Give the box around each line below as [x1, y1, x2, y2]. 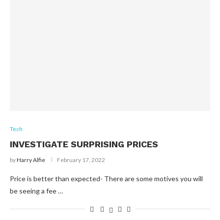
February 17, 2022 [57, 156, 105, 164]
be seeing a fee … [10, 186, 63, 195]
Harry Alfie [17, 156, 45, 164]
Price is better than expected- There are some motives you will [10, 174, 203, 183]
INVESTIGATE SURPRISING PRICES [10, 138, 158, 149]
